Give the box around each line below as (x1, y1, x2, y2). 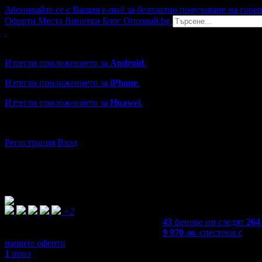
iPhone (110, 78, 137, 88)
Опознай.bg (123, 16, 170, 26)
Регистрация (5, 137, 55, 147)
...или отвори (5, 118, 60, 127)
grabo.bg (60, 118, 95, 127)
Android (110, 58, 144, 68)
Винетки (65, 16, 100, 26)
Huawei (110, 98, 140, 108)
